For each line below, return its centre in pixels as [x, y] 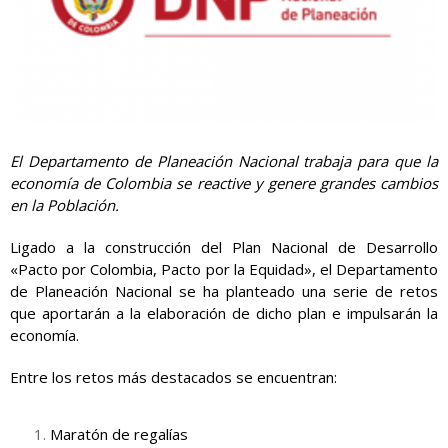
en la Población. [64, 205]
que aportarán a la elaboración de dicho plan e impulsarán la [224, 313]
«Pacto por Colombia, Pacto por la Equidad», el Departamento [224, 269]
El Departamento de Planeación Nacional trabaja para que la [224, 161]
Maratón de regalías [119, 434]
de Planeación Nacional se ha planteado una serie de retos [224, 291]
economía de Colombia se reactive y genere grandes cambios [224, 183]
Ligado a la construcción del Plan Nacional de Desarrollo [224, 247]
